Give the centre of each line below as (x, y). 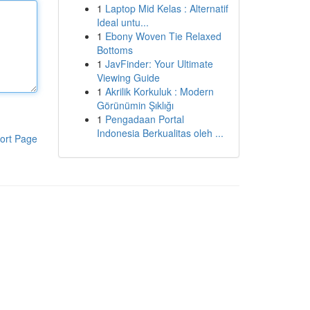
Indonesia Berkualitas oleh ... (160, 133)
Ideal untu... (122, 22)
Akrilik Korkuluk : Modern (159, 91)
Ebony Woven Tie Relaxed (163, 36)
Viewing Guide (128, 77)
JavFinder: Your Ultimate (159, 64)
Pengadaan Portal (144, 119)
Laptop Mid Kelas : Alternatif (166, 8)
